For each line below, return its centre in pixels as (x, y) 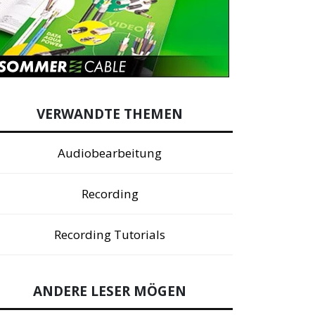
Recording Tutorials (110, 234)
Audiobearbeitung (110, 153)
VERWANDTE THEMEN (110, 114)
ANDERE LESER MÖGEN (110, 291)
